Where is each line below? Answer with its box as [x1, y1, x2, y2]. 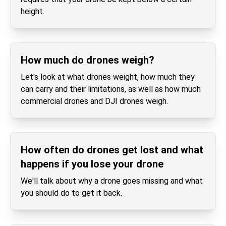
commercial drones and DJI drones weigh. [21, 96, 168, 106]
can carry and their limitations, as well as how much [21, 84, 201, 94]
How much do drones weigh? [21, 54, 154, 66]
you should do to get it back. [21, 188, 122, 198]
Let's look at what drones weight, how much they [21, 72, 195, 82]
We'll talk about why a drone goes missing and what [21, 176, 203, 186]
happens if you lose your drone [21, 158, 163, 170]
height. [21, 7, 44, 16]
